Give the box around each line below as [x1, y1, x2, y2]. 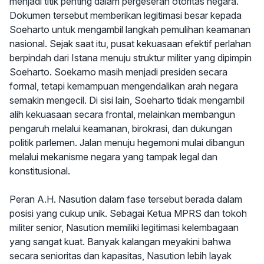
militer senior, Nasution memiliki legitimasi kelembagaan [9, 222, 239, 234]
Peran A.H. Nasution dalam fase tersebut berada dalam [9, 193, 242, 206]
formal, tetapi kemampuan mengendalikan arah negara [9, 80, 238, 93]
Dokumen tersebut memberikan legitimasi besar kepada [9, 9, 242, 22]
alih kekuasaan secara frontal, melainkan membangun [9, 108, 235, 121]
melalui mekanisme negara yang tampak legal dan [9, 151, 217, 163]
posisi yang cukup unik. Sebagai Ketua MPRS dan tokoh [9, 207, 247, 220]
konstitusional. [9, 165, 70, 177]
